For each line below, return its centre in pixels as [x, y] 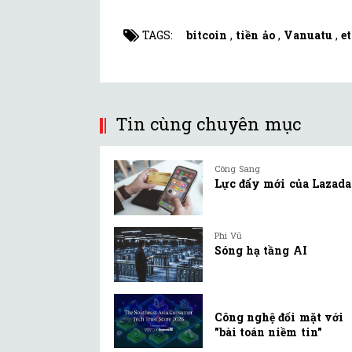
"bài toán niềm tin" [268, 332]
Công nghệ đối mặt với [279, 317]
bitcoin [207, 35]
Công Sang [238, 169]
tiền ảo [255, 35]
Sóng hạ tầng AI [261, 250]
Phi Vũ [229, 235]
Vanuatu [308, 35]
